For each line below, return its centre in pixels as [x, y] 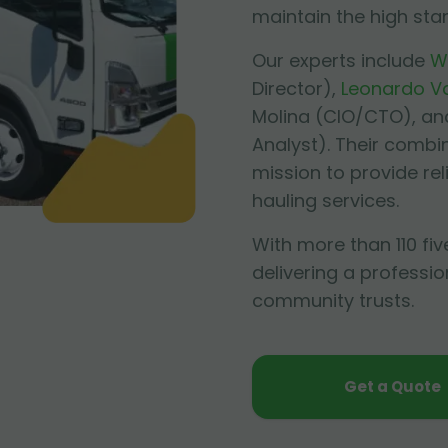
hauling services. [325, 200]
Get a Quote [392, 386]
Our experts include [338, 60]
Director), [294, 88]
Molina [281, 116]
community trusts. [333, 300]
